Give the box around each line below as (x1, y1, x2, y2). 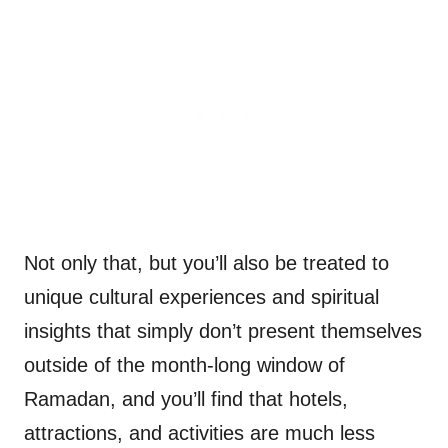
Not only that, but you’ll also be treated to (24, 252, 389, 275)
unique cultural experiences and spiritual (24, 286, 379, 309)
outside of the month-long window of (24, 354, 345, 377)
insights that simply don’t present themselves (24, 320, 422, 343)
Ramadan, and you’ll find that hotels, (24, 388, 348, 411)
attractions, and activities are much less (24, 422, 375, 445)
